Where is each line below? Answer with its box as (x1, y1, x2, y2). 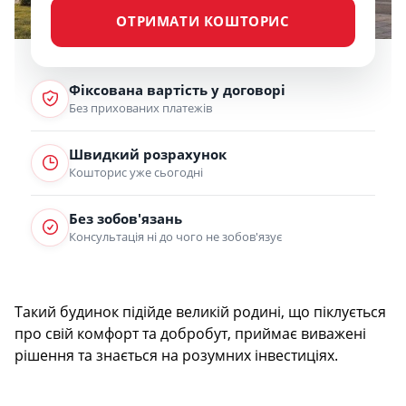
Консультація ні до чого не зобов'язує (69, 227, 282, 245)
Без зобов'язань (69, 208, 182, 227)
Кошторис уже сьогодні (69, 163, 203, 180)
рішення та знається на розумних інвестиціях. (14, 344, 338, 365)
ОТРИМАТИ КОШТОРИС (116, 12, 290, 31)
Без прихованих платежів (69, 99, 212, 116)
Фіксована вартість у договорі (69, 80, 285, 99)
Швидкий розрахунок (69, 144, 227, 163)
